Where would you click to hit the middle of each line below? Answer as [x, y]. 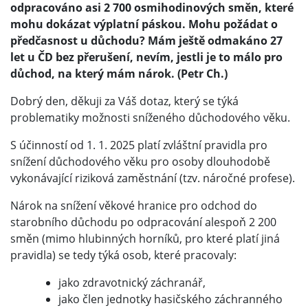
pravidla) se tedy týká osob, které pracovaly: [123, 255]
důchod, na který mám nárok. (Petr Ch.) [119, 74]
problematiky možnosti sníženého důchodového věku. [150, 118]
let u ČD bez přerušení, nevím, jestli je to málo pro [146, 57]
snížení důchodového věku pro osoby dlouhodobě [140, 162]
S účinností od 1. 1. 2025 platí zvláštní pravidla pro [139, 145]
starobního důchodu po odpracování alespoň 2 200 [143, 222]
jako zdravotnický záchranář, [132, 283]
